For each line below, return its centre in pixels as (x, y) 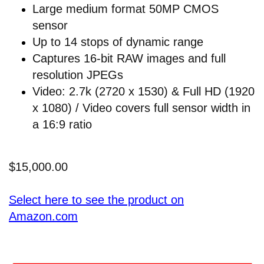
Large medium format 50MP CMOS (126, 9)
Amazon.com (43, 217)
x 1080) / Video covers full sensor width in (141, 108)
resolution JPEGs (78, 75)
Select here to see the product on (96, 200)
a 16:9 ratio (62, 125)
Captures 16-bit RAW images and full (129, 59)
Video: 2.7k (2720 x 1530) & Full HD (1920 (143, 92)
